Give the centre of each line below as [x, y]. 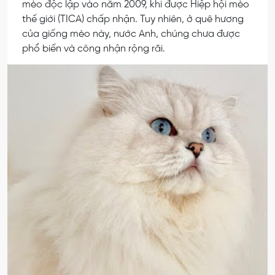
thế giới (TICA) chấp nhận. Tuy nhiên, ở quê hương [133, 20]
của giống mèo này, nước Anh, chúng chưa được [131, 34]
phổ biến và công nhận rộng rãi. [94, 49]
